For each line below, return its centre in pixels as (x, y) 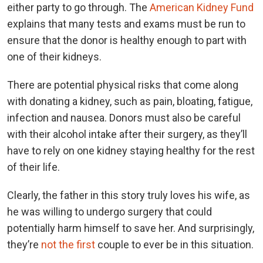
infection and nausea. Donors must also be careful (124, 117)
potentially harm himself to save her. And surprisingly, (131, 228)
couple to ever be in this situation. (176, 244)
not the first (68, 244)
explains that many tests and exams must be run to (126, 23)
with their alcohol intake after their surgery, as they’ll (127, 134)
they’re (24, 244)
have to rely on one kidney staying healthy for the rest (131, 150)
